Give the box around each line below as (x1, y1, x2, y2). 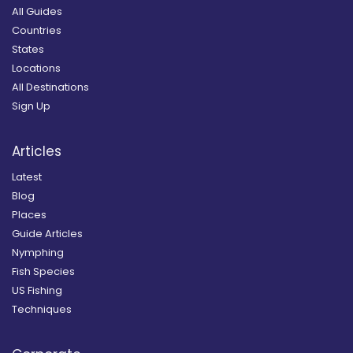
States (12, 42, 44, 58)
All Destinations (12, 80, 89, 95)
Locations (12, 61, 61, 76)
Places (12, 207, 46, 223)
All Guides (12, 4, 62, 20)
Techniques (12, 302, 72, 318)
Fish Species (12, 264, 75, 280)
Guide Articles (12, 226, 83, 242)
